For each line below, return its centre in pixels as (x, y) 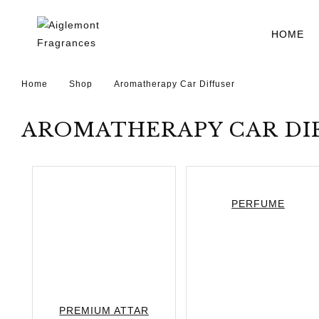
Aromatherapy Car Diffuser (174, 84)
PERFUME (258, 204)
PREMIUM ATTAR (104, 310)
